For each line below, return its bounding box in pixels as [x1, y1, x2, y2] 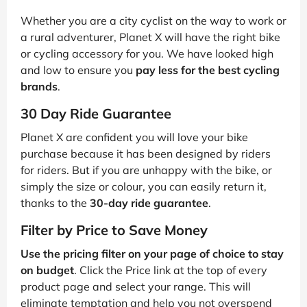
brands [21, 79, 58, 93]
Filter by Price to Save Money [21, 221, 208, 238]
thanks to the [21, 196, 90, 210]
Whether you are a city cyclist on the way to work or [21, 14, 286, 27]
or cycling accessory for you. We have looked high [21, 47, 273, 60]
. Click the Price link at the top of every [74, 263, 267, 277]
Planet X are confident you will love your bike [21, 130, 248, 144]
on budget [21, 263, 74, 277]
